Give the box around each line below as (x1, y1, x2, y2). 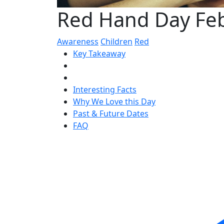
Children (100, 36, 132, 47)
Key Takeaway (73, 48, 125, 59)
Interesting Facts (73, 84, 136, 95)
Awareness (57, 36, 98, 47)
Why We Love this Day (73, 96, 155, 107)
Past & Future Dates (73, 108, 148, 119)
